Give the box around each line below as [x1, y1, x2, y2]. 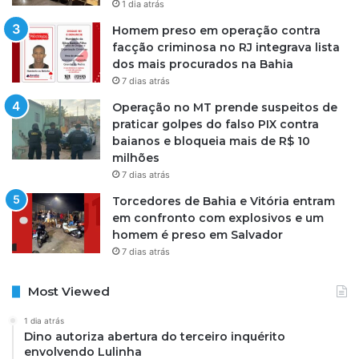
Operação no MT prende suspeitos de [112, 100, 337, 115]
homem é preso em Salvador [112, 228, 283, 243]
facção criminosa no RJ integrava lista [112, 40, 340, 55]
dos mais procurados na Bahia [112, 57, 293, 72]
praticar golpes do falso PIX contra [112, 117, 319, 132]
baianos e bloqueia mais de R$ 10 [112, 134, 310, 149]
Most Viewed [28, 284, 110, 300]
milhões [112, 151, 159, 166]
